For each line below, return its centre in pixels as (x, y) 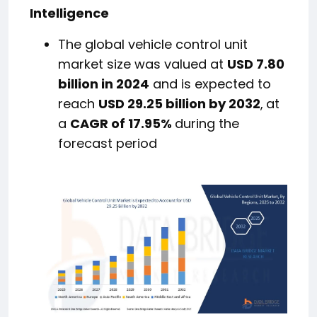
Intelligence (69, 13)
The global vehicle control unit (153, 44)
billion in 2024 (104, 84)
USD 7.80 (256, 64)
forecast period (108, 143)
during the (207, 123)
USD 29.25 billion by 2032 (179, 104)
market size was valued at (143, 64)
